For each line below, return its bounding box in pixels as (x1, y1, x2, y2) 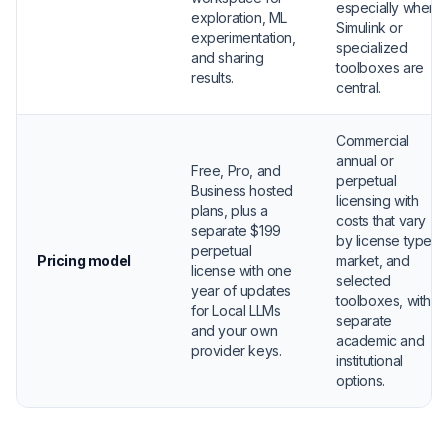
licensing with (336, 192, 419, 209)
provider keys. (191, 342, 282, 359)
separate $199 (191, 222, 281, 239)
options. (336, 372, 385, 389)
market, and (336, 252, 410, 269)
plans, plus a (191, 202, 268, 219)
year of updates (191, 282, 291, 299)
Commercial (336, 132, 409, 149)
